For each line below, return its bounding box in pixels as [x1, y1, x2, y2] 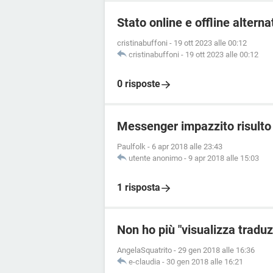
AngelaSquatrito [117, 246, 172, 255]
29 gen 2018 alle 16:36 [178, 246, 255, 255]
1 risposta [117, 182, 160, 193]
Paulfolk [117, 142, 146, 151]
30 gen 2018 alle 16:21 [166, 257, 243, 266]
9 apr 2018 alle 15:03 [188, 154, 259, 163]
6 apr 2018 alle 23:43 [152, 142, 222, 151]
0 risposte [117, 78, 160, 90]
